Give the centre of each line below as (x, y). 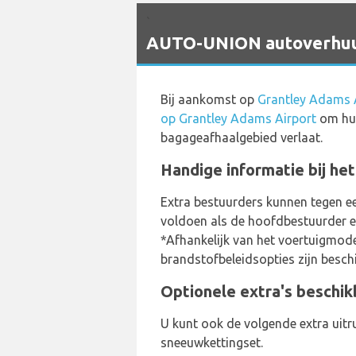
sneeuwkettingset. (212, 342)
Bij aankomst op (209, 99)
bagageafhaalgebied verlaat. (242, 137)
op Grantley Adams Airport (238, 118)
